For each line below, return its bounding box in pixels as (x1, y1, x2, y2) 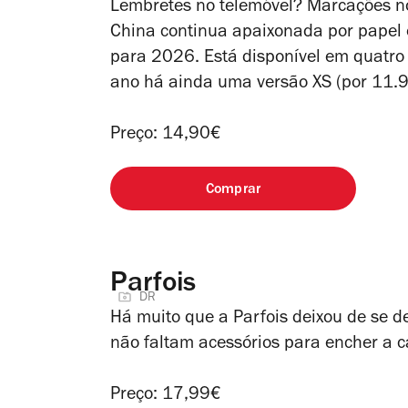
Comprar (205, 182, 261, 198)
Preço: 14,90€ (110, 126, 221, 145)
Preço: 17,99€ (110, 386, 221, 405)
